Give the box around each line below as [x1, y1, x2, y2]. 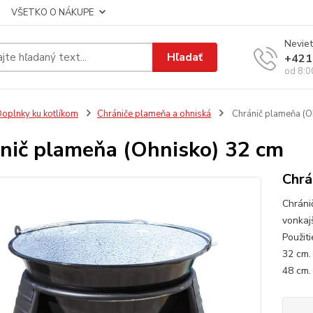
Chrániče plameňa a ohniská [96, 108, 211, 120]
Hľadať [167, 49, 203, 65]
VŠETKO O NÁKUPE [11, 6, 94, 19]
